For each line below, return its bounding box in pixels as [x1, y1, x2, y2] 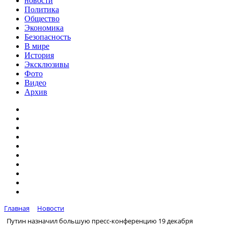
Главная [4, 204, 30, 213]
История [24, 51, 54, 60]
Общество [24, 14, 60, 23]
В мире [24, 42, 49, 50]
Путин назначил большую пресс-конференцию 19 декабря [7, 216, 193, 225]
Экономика [24, 23, 64, 32]
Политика [24, 5, 59, 14]
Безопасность [24, 33, 71, 41]
